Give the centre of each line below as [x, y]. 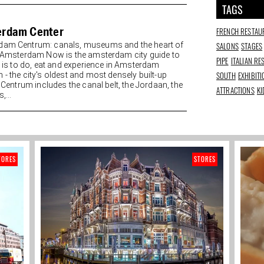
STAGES [252, 46]
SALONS [227, 46]
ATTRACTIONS [235, 90]
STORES [205, 159]
